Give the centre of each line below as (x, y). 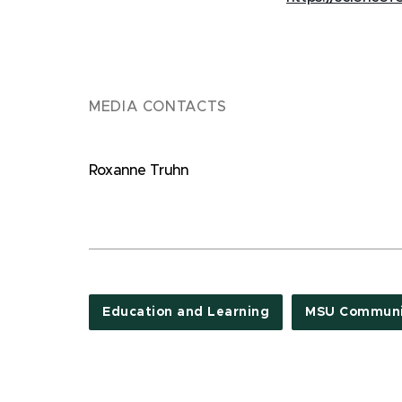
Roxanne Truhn (139, 170)
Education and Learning (186, 312)
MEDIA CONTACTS (158, 107)
